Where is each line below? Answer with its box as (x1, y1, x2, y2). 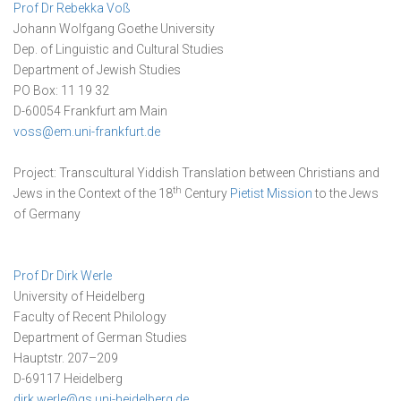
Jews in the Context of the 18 (13, 186, 173, 200)
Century (182, 186, 230, 200)
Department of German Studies (13, 330, 187, 345)
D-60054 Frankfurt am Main (13, 104, 167, 118)
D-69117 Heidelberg (13, 371, 123, 386)
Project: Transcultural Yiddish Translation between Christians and (13, 166, 380, 180)
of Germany (13, 207, 81, 221)
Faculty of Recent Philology (13, 310, 166, 324)
